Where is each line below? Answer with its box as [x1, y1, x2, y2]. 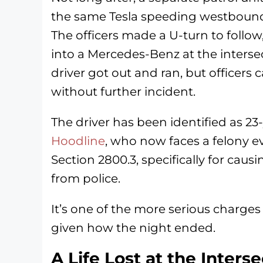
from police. [51, 171, 120, 186]
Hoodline [51, 133, 105, 148]
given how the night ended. [51, 220, 215, 235]
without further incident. [51, 84, 195, 99]
